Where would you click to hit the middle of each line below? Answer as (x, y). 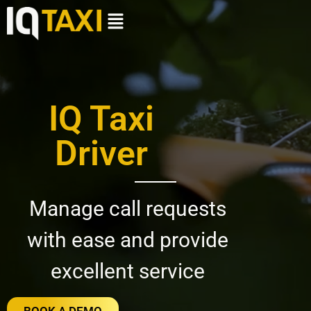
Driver (101, 154)
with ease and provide (127, 240)
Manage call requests (127, 209)
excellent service (127, 271)
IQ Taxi (101, 119)
